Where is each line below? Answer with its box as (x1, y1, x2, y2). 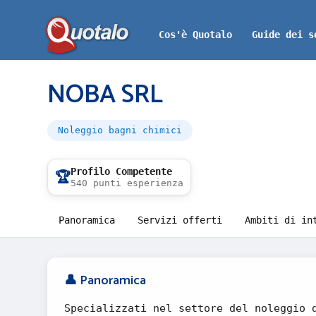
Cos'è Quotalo (159, 29, 232, 40)
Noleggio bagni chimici (58, 125, 182, 135)
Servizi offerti (138, 214, 222, 226)
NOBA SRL (47, 74, 163, 116)
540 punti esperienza (71, 178, 183, 188)
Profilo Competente (71, 166, 172, 177)
